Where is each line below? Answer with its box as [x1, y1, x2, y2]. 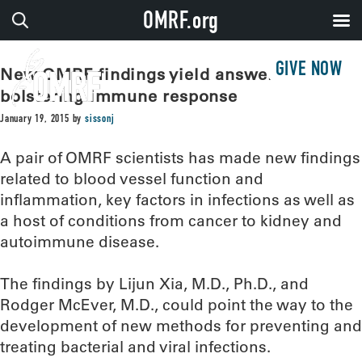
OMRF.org [142, 11, 220, 36]
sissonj [85, 114, 115, 125]
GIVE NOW [275, 61, 343, 81]
